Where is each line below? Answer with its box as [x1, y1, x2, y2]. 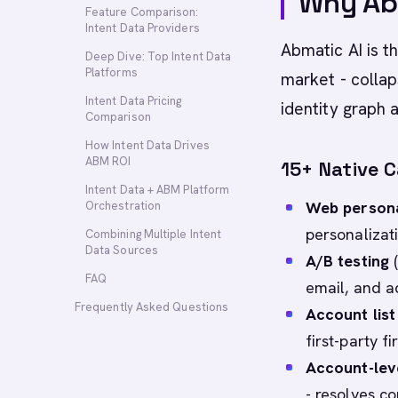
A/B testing [306, 251, 389, 271]
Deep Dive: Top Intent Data [85, 49, 232, 64]
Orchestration [85, 198, 162, 213]
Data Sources [85, 243, 158, 258]
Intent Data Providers [85, 20, 200, 36]
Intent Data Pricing [85, 93, 182, 108]
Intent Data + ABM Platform [85, 182, 230, 197]
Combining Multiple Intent [85, 227, 222, 242]
